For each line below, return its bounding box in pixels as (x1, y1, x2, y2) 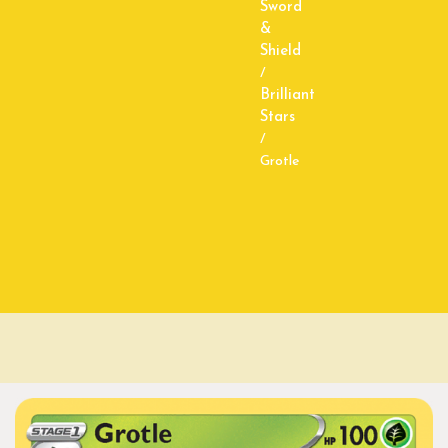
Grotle (260, 153, 300, 169)
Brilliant (260, 87, 315, 103)
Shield (260, 43, 301, 59)
